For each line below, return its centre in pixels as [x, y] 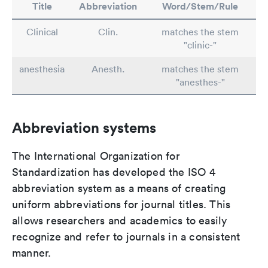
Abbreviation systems [84, 127]
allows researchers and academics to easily [120, 220]
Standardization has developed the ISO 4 [114, 172]
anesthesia [42, 69]
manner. [32, 253]
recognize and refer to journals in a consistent [126, 237]
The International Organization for [96, 156]
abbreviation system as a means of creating [119, 188]
